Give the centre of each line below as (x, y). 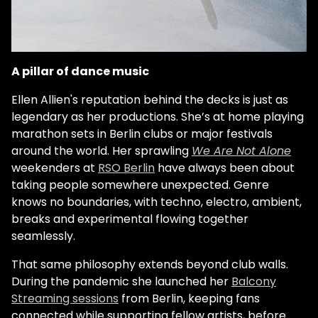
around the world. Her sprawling (102, 150)
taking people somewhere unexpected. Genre (140, 185)
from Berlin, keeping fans (189, 298)
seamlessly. (43, 236)
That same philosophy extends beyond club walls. (150, 264)
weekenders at (55, 168)
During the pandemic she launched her (121, 281)
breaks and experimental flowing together (130, 219)
